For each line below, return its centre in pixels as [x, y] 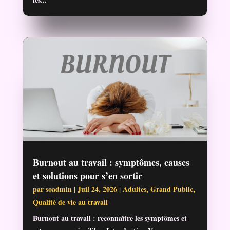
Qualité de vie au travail [70, 202]
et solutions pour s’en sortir [87, 176]
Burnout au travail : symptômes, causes [111, 162]
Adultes [134, 189]
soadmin [59, 189]
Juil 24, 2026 [97, 189]
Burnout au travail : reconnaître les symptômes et [110, 218]
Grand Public [171, 189]
